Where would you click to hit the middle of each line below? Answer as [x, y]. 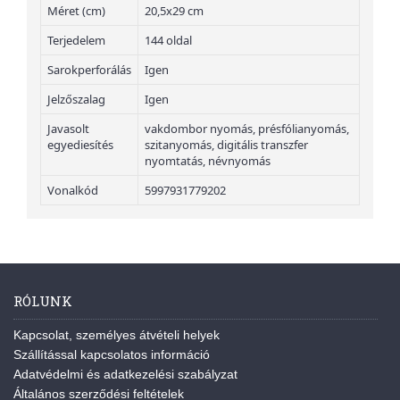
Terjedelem [76, 40]
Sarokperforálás [89, 69]
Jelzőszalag [76, 99]
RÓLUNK [43, 300]
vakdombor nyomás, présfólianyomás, [247, 128]
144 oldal [168, 40]
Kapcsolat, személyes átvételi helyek [117, 334]
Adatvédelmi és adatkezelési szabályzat [125, 374]
